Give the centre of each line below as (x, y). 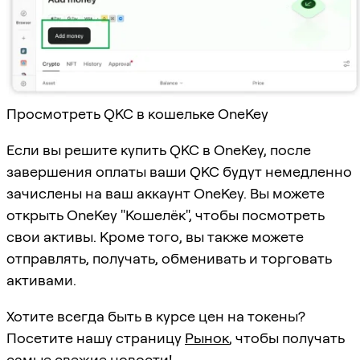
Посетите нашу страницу (96, 338)
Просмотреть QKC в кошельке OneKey (137, 114)
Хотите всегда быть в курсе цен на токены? (156, 317)
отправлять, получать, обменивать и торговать (169, 259)
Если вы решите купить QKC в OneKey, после (159, 150)
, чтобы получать (287, 338)
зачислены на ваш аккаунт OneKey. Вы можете (166, 194)
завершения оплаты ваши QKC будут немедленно (179, 172)
